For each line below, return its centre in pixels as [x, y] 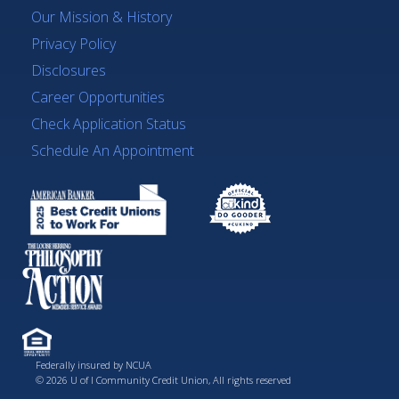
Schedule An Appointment [113, 151]
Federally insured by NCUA [94, 365]
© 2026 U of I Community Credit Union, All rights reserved [163, 380]
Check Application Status [109, 124]
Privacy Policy [73, 44]
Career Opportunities [98, 98]
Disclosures [69, 71]
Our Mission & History [102, 17]
